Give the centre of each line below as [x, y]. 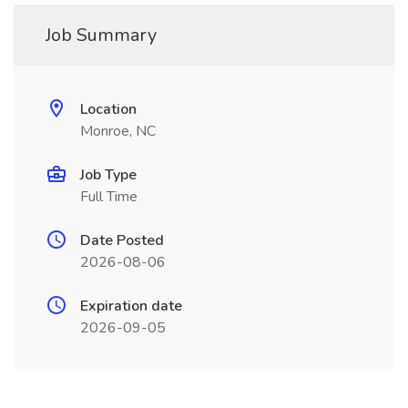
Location [108, 109]
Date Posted [122, 240]
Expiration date [131, 306]
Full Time [109, 197]
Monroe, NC [118, 131]
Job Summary [101, 35]
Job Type [108, 175]
